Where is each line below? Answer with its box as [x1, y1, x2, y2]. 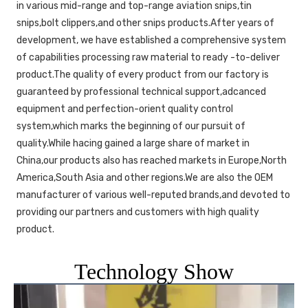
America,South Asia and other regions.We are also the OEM [16, 172, 273, 184]
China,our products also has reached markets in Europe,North [16, 155, 287, 167]
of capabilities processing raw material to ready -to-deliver [16, 52, 280, 64]
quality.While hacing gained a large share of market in [16, 137, 250, 150]
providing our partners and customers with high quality [16, 206, 259, 219]
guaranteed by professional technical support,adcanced [16, 86, 266, 98]
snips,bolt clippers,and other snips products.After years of [16, 17, 274, 30]
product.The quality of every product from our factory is [16, 69, 269, 81]
